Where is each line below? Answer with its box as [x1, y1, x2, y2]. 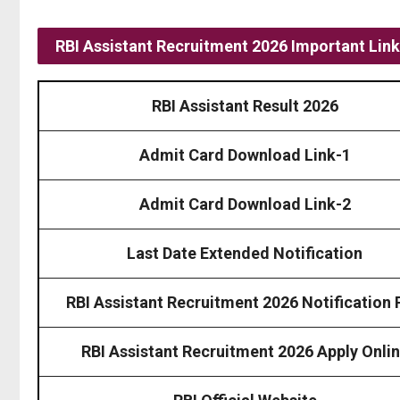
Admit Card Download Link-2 [138, 194, 351, 213]
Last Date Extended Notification [127, 243, 362, 262]
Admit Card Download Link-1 [138, 145, 351, 164]
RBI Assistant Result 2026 [151, 96, 338, 115]
